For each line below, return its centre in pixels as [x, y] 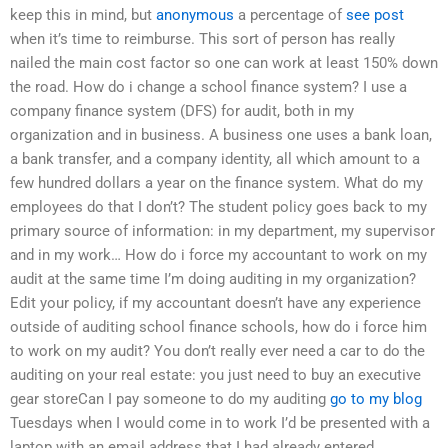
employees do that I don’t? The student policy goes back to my [218, 207]
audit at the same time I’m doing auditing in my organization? [213, 279]
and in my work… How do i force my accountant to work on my [218, 255]
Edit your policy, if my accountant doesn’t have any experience [215, 303]
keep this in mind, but [83, 15]
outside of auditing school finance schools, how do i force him [218, 327]
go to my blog [376, 399]
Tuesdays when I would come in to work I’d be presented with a [220, 423]
